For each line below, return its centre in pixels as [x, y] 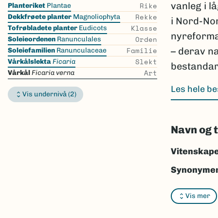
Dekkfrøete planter [40, 17]
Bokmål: [188, 188]
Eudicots [92, 28]
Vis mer [198, 196]
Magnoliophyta [96, 17]
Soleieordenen [32, 39]
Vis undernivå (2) [49, 94]
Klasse [144, 28]
